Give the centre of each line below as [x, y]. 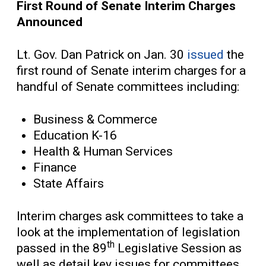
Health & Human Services [103, 151]
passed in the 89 [62, 248]
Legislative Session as [178, 248]
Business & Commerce [95, 119]
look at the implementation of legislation [128, 232]
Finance [55, 167]
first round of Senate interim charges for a [131, 70]
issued [205, 54]
